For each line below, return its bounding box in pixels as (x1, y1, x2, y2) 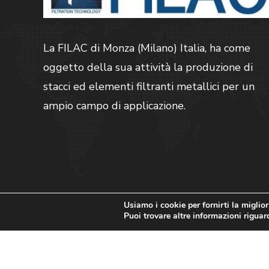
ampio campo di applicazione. (43, 98, 186, 113)
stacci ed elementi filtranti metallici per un (43, 79, 255, 94)
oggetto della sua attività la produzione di (43, 60, 253, 75)
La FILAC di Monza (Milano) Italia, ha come (43, 41, 250, 56)
